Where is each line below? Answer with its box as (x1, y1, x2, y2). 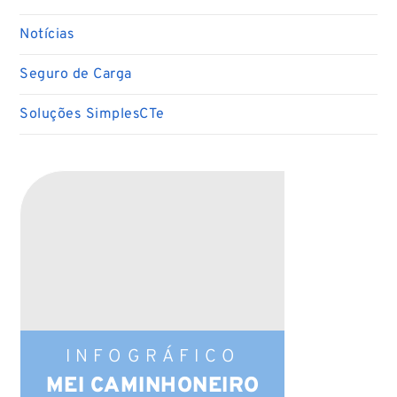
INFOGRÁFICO (65, 345, 240, 369)
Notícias (19, 25, 75, 43)
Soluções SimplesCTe (19, 105, 165, 123)
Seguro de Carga (19, 65, 132, 83)
